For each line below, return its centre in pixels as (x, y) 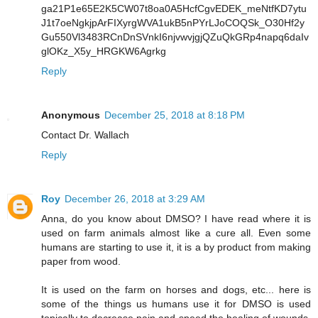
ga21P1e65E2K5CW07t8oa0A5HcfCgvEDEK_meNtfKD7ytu (174, 9)
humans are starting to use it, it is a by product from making (176, 247)
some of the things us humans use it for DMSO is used (176, 304)
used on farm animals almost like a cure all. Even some (176, 233)
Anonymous (71, 115)
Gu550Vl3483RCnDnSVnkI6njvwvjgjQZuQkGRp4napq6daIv (175, 37)
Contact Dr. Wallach (85, 135)
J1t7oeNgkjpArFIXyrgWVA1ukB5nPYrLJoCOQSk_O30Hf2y (173, 23)
